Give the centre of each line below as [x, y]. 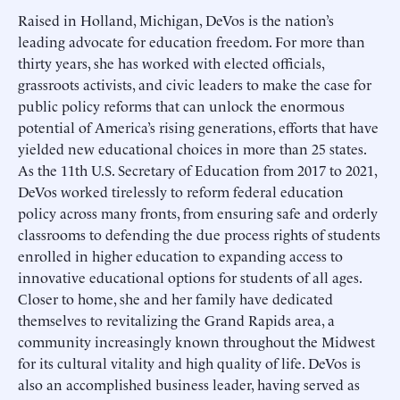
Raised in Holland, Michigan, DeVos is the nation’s [176, 20]
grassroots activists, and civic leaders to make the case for [195, 84]
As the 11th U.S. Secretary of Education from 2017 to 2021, [197, 170]
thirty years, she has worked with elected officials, [171, 62]
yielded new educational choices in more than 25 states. [192, 148]
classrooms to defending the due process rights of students [199, 234]
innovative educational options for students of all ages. [190, 277]
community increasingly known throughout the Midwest [196, 341]
